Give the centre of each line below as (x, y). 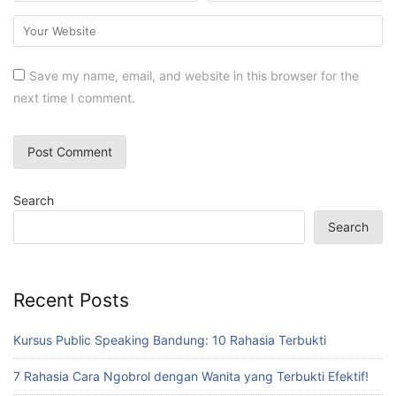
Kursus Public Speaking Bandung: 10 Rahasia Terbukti (170, 339)
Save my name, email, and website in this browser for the (194, 76)
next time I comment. (74, 98)
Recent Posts (71, 301)
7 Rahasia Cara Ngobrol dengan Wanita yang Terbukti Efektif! (191, 376)
